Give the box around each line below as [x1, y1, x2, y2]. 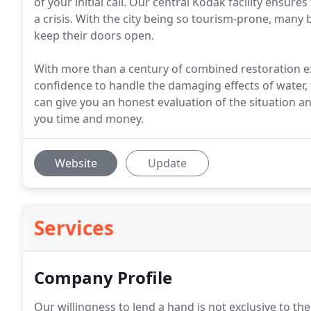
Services [34, 215, 114, 241]
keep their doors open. [34, 28, 154, 43]
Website [54, 155, 97, 171]
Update [148, 155, 187, 171]
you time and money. [34, 111, 144, 126]
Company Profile [34, 266, 172, 289]
